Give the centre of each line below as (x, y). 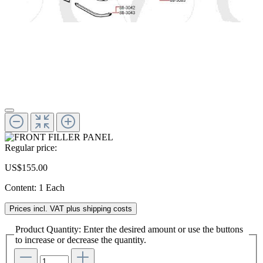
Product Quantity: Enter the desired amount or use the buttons (129, 229)
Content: (22, 187)
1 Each (52, 187)
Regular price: (31, 147)
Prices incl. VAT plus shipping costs (71, 208)
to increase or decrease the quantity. (81, 240)
